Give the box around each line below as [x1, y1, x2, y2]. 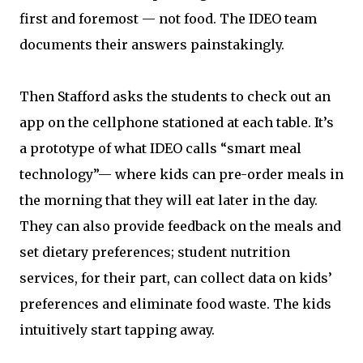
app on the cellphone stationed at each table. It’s [19, 114, 334, 130]
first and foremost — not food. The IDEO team [19, 11, 317, 27]
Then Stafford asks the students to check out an [19, 88, 331, 105]
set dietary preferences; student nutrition [19, 244, 290, 260]
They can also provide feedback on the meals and [19, 218, 341, 234]
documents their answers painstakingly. [19, 36, 284, 53]
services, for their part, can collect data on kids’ [19, 270, 332, 286]
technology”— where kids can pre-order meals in [19, 166, 344, 182]
